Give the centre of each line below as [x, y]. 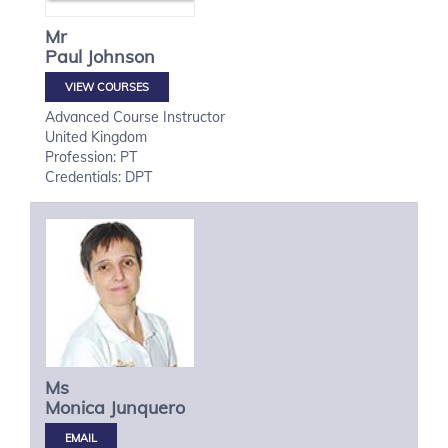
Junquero [147, 407]
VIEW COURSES [107, 87]
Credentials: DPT [98, 177]
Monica [75, 407]
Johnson [121, 56]
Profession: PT [91, 157]
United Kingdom [96, 137]
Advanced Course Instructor [135, 117]
